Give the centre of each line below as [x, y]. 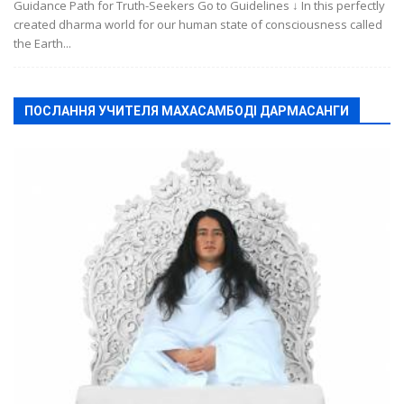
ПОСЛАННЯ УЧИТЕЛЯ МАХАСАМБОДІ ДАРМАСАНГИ [187, 110]
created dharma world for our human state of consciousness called [198, 24]
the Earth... [42, 43]
